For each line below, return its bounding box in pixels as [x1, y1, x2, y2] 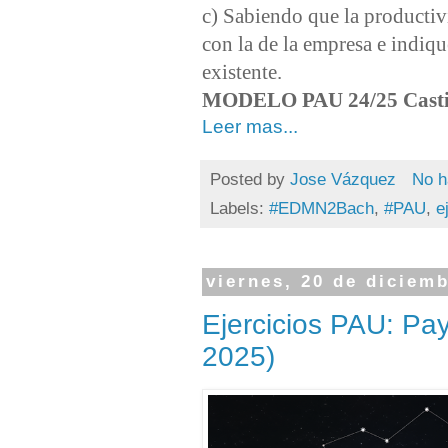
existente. [202, 61, 282, 84]
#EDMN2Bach [269, 198, 374, 218]
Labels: [210, 198, 269, 218]
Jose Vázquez [290, 169, 396, 189]
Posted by [210, 169, 290, 189]
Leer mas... [202, 116, 298, 138]
